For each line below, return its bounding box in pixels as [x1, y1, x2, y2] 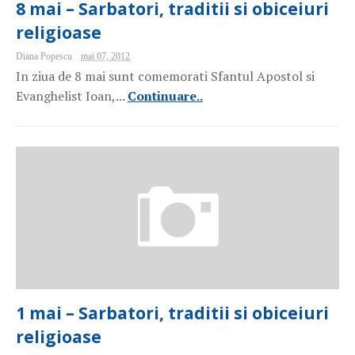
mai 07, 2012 [81, 51, 130, 62]
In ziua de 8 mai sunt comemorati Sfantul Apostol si [16, 67, 315, 85]
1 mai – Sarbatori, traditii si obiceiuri [16, 302, 329, 324]
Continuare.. [128, 87, 203, 105]
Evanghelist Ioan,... [16, 87, 125, 105]
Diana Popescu [16, 51, 74, 62]
